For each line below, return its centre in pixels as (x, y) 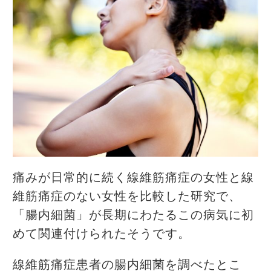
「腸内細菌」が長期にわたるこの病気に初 (133, 215)
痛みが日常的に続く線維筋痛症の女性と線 (133, 178)
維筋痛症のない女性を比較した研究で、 (127, 196)
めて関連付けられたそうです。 (102, 234)
